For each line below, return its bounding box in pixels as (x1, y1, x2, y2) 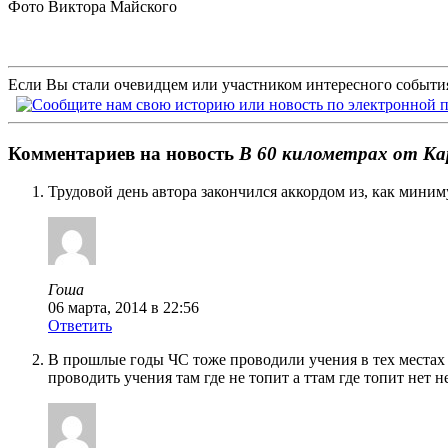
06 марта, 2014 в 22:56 (48, 299, 199, 317)
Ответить (48, 317, 112, 335)
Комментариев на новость (8, 142, 239, 164)
